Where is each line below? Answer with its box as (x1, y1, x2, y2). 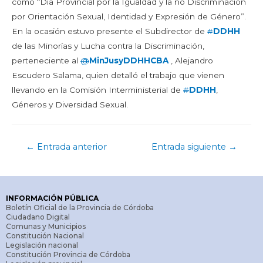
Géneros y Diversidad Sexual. (12, 99, 128, 109)
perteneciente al (12, 55, 80, 65)
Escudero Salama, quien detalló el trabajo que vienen (12, 70, 224, 80)
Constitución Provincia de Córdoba (6, 250, 130, 259)
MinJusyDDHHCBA (89, 55, 168, 65)
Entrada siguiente (151, 141, 229, 152)
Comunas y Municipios (6, 222, 86, 231)
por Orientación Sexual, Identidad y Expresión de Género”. (12, 11, 246, 21)
